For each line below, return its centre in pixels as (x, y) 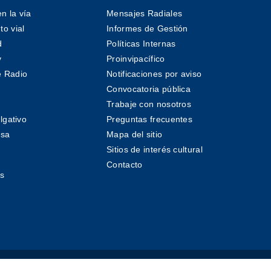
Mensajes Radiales (145, 14)
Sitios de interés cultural (155, 150)
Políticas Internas (141, 44)
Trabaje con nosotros (149, 104)
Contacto (125, 165)
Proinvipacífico (136, 59)
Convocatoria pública (149, 89)
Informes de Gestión (147, 29)
